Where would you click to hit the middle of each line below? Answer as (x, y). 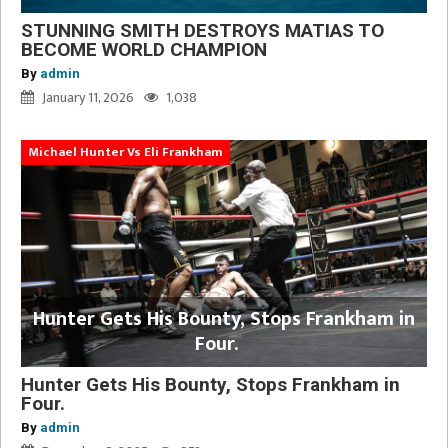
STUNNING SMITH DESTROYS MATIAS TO (202, 30)
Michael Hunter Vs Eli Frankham (125, 151)
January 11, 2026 (88, 97)
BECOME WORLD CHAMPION (144, 49)
